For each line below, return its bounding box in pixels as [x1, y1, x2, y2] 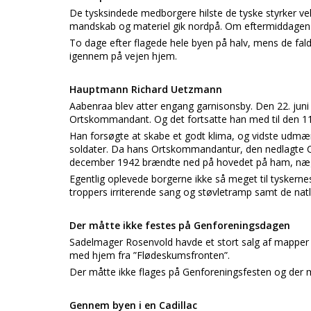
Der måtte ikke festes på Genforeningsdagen [69, 219, 290, 232]
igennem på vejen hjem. [69, 49, 177, 62]
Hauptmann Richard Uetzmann [69, 83, 222, 96]
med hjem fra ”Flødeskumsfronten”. [69, 249, 230, 262]
